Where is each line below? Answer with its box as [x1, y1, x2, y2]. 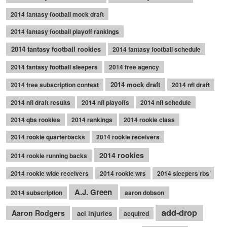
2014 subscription [11, 187, 62, 197]
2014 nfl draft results [11, 97, 70, 107]
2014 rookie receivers [96, 132, 160, 141]
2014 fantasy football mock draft [11, 9, 104, 19]
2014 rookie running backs [11, 150, 87, 160]
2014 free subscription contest [11, 80, 99, 90]
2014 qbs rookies [11, 115, 60, 124]
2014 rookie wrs [100, 169, 146, 178]
